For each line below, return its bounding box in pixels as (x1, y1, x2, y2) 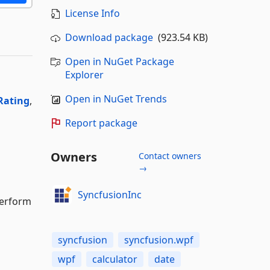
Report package (64, 116, 137, 130)
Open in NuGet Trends (64, 92, 167, 105)
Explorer (64, 68, 104, 81)
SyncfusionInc (78, 187, 142, 201)
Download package (64, 31, 153, 44)
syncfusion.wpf (124, 233, 193, 246)
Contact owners (138, 150, 201, 162)
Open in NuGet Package (64, 55, 174, 68)
